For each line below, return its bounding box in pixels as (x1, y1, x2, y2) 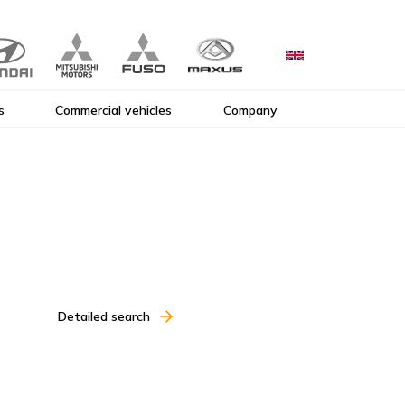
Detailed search (58, 307, 150, 325)
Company (223, 101, 278, 118)
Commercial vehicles (55, 101, 173, 118)
